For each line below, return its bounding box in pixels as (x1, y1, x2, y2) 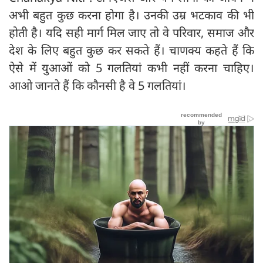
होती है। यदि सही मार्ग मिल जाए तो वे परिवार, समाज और (9, 24, 254, 41)
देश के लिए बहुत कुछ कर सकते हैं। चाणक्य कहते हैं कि (9, 42, 254, 58)
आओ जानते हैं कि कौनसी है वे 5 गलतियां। (9, 77, 186, 93)
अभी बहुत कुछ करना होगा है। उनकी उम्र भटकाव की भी (9, 6, 254, 23)
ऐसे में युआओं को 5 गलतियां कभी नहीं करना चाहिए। (9, 59, 254, 76)
